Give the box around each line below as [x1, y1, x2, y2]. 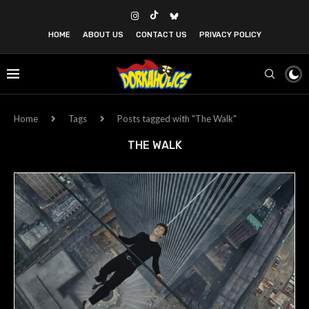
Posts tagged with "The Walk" [117, 113, 237, 124]
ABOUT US [82, 30, 123, 39]
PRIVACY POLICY [199, 30, 261, 39]
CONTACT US [135, 30, 187, 39]
